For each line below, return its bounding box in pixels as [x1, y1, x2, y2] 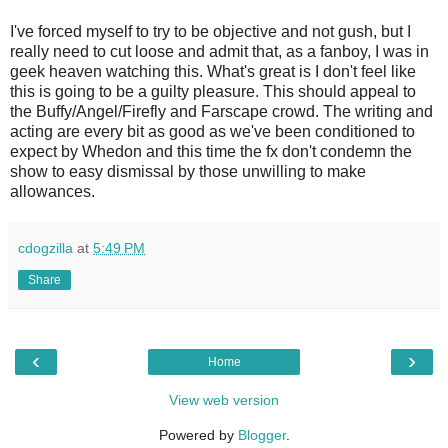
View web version [169, 391, 279, 408]
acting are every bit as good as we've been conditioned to [10, 122, 415, 140]
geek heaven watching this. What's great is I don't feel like [10, 62, 416, 80]
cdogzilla [18, 239, 73, 256]
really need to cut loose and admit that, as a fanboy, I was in [10, 42, 429, 60]
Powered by [158, 426, 238, 443]
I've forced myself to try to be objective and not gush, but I [10, 22, 411, 40]
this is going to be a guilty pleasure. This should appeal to [10, 82, 416, 100]
